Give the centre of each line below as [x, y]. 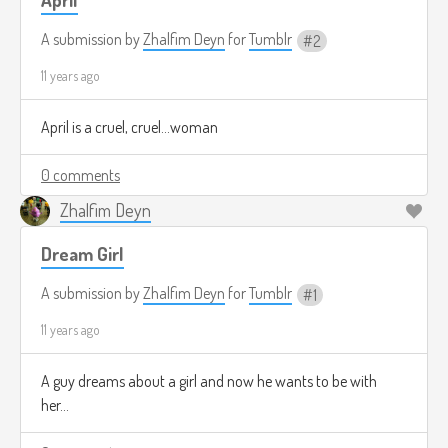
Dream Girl [82, 254]
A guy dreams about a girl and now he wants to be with [209, 381]
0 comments [80, 175]
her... [55, 405]
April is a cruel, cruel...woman [129, 127]
